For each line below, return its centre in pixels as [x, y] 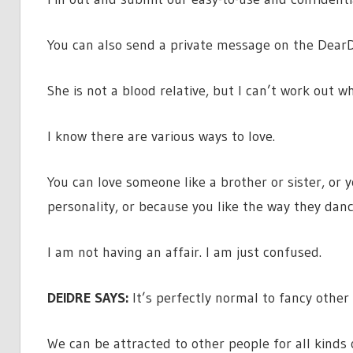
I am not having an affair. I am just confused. [184, 252]
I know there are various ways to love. [161, 136]
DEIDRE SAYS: [87, 297]
